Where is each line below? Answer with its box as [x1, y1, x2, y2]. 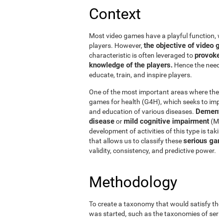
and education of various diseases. [89, 107, 196, 115]
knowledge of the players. [89, 60, 173, 69]
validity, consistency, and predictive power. [89, 146, 216, 154]
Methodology [89, 173, 177, 191]
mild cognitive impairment [124, 116, 209, 126]
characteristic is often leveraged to [89, 51, 195, 59]
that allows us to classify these [89, 136, 183, 145]
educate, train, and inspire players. [89, 70, 192, 79]
